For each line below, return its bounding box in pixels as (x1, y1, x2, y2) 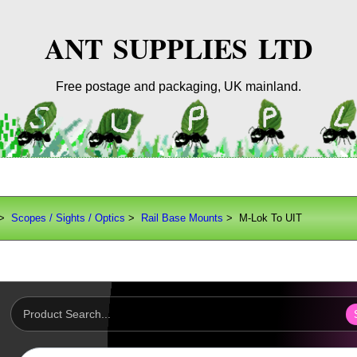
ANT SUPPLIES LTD (45, 28, 312, 69)
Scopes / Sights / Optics (11, 212, 126, 225)
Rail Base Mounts (141, 212, 224, 225)
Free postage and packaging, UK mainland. (56, 79, 301, 93)
